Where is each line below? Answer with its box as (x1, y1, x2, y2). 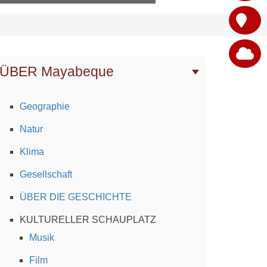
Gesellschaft (20, 169, 72, 179)
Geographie (20, 101, 70, 111)
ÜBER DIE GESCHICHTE (20, 191, 132, 202)
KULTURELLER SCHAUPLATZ (20, 214, 156, 225)
